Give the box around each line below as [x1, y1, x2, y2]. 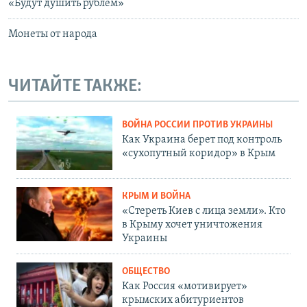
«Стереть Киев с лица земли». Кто [122, 205, 286, 217]
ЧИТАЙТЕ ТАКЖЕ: [8, 77, 142, 96]
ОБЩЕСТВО [122, 266, 170, 277]
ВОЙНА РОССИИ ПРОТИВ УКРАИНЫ [122, 120, 273, 131]
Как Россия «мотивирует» [122, 280, 247, 292]
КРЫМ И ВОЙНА [122, 191, 191, 201]
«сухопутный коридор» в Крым [122, 148, 275, 160]
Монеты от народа [8, 28, 97, 40]
